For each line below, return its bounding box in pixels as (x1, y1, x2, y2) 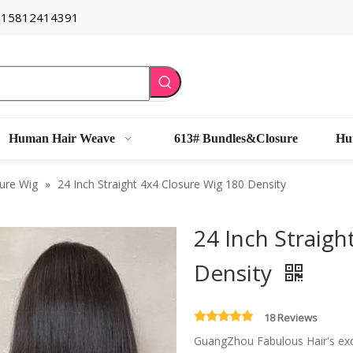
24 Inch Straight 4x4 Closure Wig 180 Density (58, 176, 286, 191)
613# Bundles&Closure (174, 132, 299, 145)
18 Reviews (263, 310, 318, 325)
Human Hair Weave (8, 132, 115, 145)
